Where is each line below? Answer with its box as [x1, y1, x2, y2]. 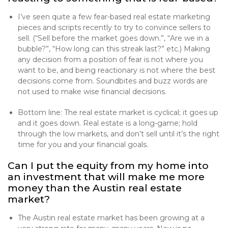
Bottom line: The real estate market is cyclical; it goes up [18, 108, 218, 117]
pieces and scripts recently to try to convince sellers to [18, 23, 211, 32]
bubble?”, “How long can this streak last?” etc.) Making [18, 44, 210, 53]
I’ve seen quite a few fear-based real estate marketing [18, 12, 210, 21]
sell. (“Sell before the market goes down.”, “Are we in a [18, 34, 209, 43]
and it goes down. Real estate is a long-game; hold [18, 119, 197, 128]
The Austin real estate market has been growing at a [18, 213, 205, 222]
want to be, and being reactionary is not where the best [18, 66, 215, 75]
